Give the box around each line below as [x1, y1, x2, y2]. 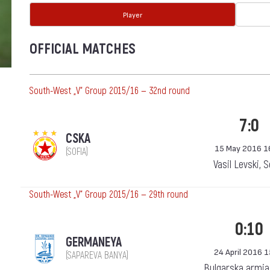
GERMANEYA [66, 234, 122, 251]
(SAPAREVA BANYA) [66, 250, 128, 262]
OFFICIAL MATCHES [30, 40, 136, 58]
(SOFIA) [66, 146, 88, 158]
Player [123, 10, 142, 19]
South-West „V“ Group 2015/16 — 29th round [30, 189, 188, 201]
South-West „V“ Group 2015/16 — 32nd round [30, 85, 190, 97]
